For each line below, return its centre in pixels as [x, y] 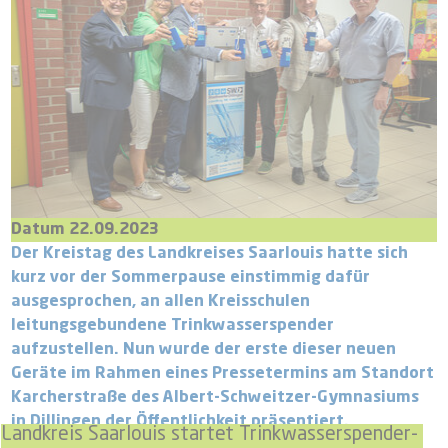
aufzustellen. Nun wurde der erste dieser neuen [204, 350]
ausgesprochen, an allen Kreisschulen [161, 302]
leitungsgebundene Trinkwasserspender [173, 326]
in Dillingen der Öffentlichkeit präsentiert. [180, 422]
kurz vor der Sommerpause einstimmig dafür [191, 278]
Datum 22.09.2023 [85, 230]
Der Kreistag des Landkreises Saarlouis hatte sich [210, 254]
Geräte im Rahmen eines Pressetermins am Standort [223, 374]
